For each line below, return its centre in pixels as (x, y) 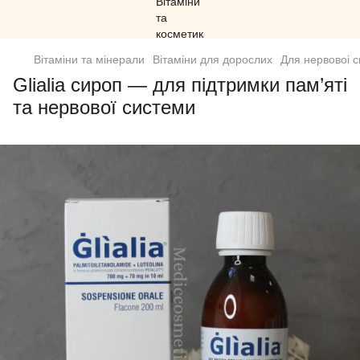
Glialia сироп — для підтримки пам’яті (180, 85)
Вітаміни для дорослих (213, 59)
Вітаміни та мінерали (89, 59)
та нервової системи (104, 107)
